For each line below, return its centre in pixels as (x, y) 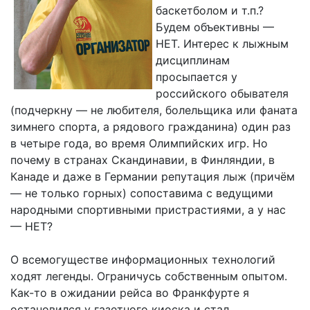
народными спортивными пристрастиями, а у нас (148, 210)
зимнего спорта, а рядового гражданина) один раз (151, 127)
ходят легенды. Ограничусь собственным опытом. (149, 276)
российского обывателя (222, 94)
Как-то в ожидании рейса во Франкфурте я (130, 293)
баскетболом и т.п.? (210, 11)
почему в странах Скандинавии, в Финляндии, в (143, 160)
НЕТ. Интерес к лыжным (222, 44)
